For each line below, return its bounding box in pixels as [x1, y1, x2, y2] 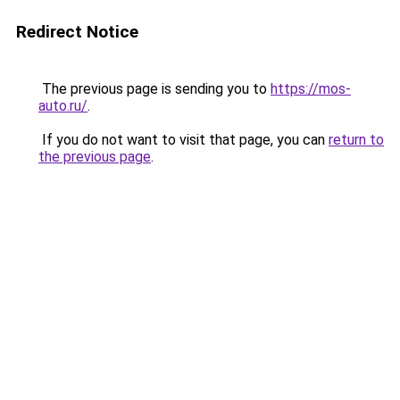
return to [329, 131, 384, 148]
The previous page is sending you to [38, 80, 271, 97]
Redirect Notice [16, 21, 138, 42]
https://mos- [271, 80, 351, 97]
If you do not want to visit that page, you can [38, 131, 329, 148]
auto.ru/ [38, 97, 87, 114]
